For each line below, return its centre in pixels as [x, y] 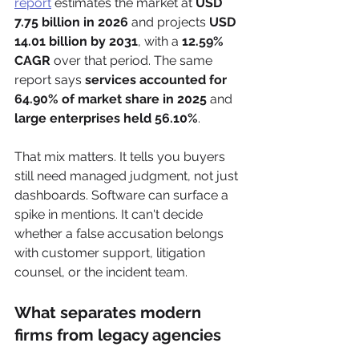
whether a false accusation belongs [121, 233]
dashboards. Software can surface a [123, 195]
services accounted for [157, 79]
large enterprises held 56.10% [106, 118]
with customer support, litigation [111, 252]
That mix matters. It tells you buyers [121, 156]
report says [50, 79]
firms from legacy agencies [118, 335]
